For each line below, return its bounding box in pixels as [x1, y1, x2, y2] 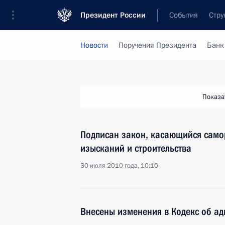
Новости [80, 40, 108, 50]
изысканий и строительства [80, 142, 191, 154]
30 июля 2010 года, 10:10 [80, 161, 158, 170]
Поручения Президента [119, 40, 196, 50]
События [169, 10, 198, 20]
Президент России [80, 10, 146, 20]
